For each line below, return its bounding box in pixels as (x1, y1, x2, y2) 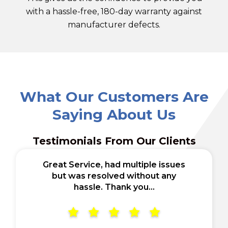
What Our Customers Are (19, 88, 209, 105)
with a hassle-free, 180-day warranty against (26, 6, 202, 16)
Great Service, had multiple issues (43, 159, 185, 169)
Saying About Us (52, 105, 176, 123)
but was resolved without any (52, 170, 176, 181)
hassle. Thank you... (73, 182, 155, 192)
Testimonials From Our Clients (32, 134, 196, 147)
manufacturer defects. (68, 19, 160, 30)
